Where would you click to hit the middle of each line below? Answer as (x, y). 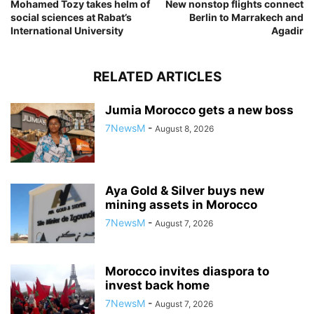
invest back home (157, 285)
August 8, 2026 (184, 128)
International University (67, 30)
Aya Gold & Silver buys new (185, 190)
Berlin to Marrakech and (246, 17)
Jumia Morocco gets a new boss (199, 110)
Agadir (287, 30)
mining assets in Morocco (181, 204)
